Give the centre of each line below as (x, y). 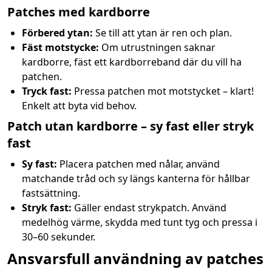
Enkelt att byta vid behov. (79, 106)
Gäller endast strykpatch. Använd (149, 208)
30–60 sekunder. (59, 237)
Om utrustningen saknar (157, 47)
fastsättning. (51, 193)
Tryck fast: (47, 91)
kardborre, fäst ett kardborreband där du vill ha (132, 62)
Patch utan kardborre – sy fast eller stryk (131, 126)
